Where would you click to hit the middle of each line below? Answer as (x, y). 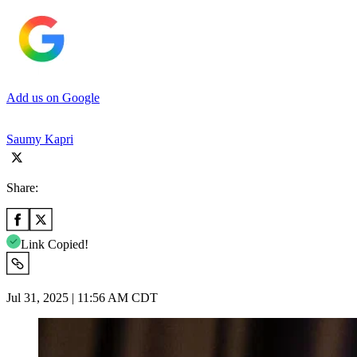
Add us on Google (53, 97)
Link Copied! (55, 244)
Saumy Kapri (40, 139)
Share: (22, 187)
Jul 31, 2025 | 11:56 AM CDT (82, 297)
